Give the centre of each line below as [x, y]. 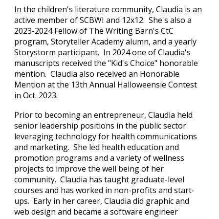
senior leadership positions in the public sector [100, 126]
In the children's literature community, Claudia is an [108, 9]
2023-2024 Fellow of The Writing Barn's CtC [94, 31]
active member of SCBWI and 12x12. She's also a [103, 20]
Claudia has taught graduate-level [122, 179]
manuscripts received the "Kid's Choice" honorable [106, 63]
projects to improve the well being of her [89, 169]
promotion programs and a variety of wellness [99, 158]
